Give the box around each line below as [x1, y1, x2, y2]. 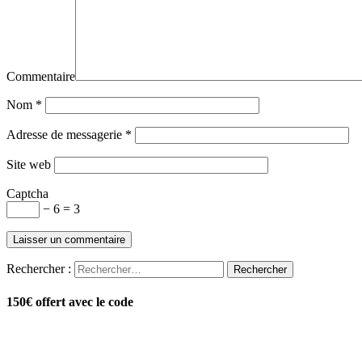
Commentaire [6, 69, 75, 83]
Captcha [6, 186, 48, 200]
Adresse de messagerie [6, 127, 125, 141]
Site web [6, 157, 51, 171]
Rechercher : [6, 261, 71, 276]
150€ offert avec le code [6, 295, 133, 309]
